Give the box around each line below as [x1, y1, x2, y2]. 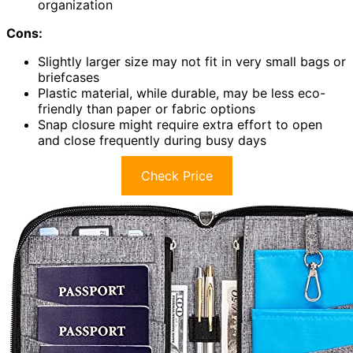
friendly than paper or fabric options [38, 101, 255, 117]
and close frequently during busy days [38, 132, 266, 149]
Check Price [140, 168, 213, 184]
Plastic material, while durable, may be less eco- [38, 85, 325, 102]
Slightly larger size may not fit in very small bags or [38, 54, 346, 70]
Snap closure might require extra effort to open [38, 117, 322, 133]
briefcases [38, 69, 99, 86]
